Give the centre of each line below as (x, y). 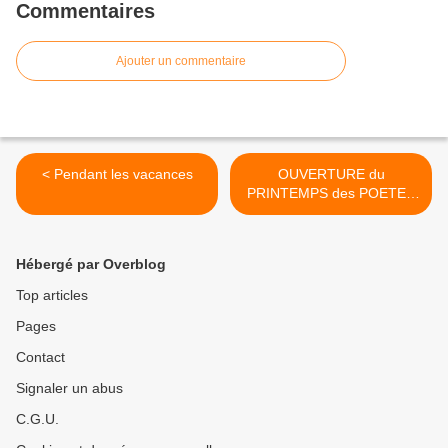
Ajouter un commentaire (181, 61)
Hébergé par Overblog (91, 264)
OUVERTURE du (331, 174)
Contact (40, 357)
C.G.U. (37, 419)
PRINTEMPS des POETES (331, 193)
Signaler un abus (69, 388)
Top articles (52, 295)
